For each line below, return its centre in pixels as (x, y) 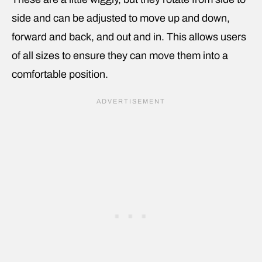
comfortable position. (60, 74)
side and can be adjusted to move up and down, (121, 18)
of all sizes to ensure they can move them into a (120, 55)
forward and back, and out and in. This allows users (129, 37)
